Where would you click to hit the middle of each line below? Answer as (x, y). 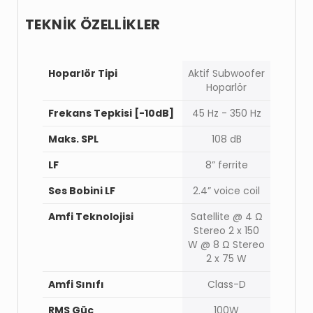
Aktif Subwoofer (226, 73)
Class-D (226, 284)
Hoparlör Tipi (83, 73)
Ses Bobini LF (82, 190)
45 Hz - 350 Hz (226, 113)
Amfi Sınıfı (76, 284)
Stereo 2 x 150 (226, 230)
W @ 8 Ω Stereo (226, 244)
